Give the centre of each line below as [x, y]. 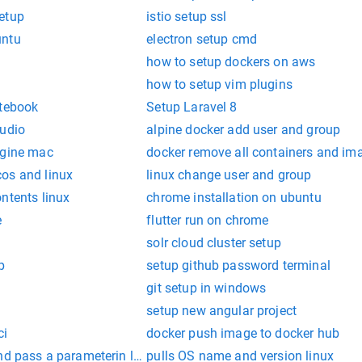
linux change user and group [229, 175]
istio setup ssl [187, 17]
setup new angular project [222, 311]
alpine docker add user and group [244, 130]
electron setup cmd [202, 40]
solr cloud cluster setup [214, 243]
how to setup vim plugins [219, 85]
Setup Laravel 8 [192, 107]
